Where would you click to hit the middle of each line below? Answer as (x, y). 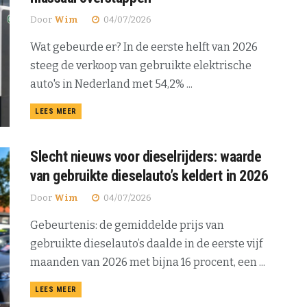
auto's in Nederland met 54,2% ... (111, 84)
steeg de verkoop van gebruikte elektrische (141, 66)
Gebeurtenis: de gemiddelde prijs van (127, 225)
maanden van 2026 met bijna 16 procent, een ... (148, 262)
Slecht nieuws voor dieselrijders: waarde (146, 156)
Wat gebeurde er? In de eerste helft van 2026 (144, 47)
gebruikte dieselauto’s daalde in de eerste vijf (146, 243)
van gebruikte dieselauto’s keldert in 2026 (149, 175)
